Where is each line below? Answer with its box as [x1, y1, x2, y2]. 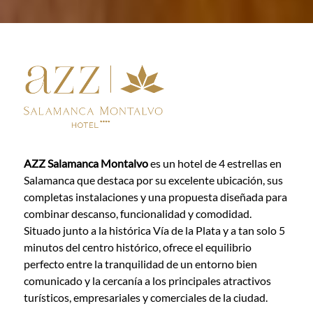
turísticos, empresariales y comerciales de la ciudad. [23, 290, 268, 304]
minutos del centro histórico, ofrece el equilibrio [23, 240, 252, 254]
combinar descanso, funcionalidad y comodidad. [23, 206, 252, 220]
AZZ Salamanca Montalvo [23, 156, 150, 170]
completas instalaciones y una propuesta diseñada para [23, 189, 287, 203]
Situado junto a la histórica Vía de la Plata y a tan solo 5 [23, 223, 285, 237]
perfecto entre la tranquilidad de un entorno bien [23, 256, 257, 270]
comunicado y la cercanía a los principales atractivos [23, 273, 271, 287]
